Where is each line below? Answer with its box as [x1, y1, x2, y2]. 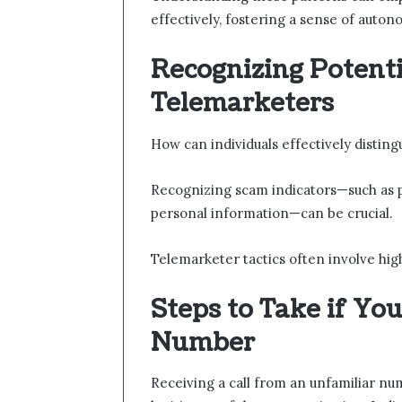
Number [151, 325, 255, 360]
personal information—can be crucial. [151, 204, 393, 222]
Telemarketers [151, 86, 334, 121]
